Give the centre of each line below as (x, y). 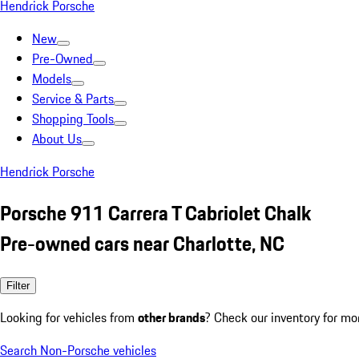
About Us (57, 139)
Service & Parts (73, 99)
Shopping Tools (73, 119)
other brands (171, 317)
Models (52, 79)
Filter (18, 285)
